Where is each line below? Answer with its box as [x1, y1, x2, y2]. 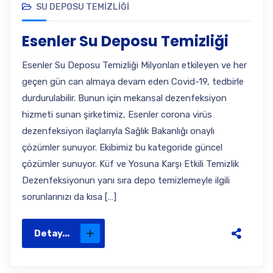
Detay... [34, 228, 69, 239]
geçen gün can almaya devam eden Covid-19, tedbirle [22, 76, 244, 87]
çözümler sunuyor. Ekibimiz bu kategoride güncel [22, 142, 222, 153]
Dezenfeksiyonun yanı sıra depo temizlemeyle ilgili [22, 175, 230, 186]
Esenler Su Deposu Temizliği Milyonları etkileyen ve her [22, 60, 247, 71]
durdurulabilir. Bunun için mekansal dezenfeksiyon [22, 93, 227, 104]
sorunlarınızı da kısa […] [22, 191, 116, 202]
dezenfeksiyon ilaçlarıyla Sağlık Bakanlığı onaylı [22, 126, 214, 136]
